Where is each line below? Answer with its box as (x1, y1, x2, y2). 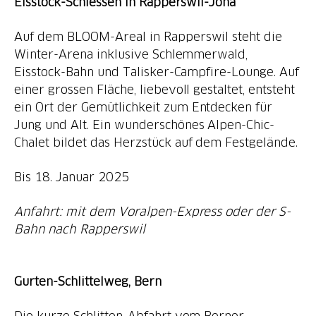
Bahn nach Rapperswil (14, 222, 145, 236)
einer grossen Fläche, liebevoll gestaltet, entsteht (14, 83, 296, 96)
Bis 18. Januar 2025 (14, 170, 129, 183)
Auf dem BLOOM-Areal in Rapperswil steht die (14, 30, 283, 43)
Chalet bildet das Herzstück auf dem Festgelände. (14, 135, 298, 149)
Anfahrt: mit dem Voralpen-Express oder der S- (14, 205, 291, 218)
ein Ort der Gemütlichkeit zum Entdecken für (14, 100, 273, 114)
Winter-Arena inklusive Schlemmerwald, (14, 47, 248, 61)
